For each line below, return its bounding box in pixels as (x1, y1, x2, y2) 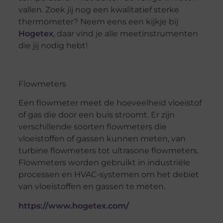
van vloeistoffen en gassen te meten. (18, 181, 165, 191)
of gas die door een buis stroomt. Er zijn (18, 110, 175, 119)
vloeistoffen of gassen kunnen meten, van (18, 133, 186, 143)
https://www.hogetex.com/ (18, 201, 129, 211)
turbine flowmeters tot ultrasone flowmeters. (18, 145, 199, 155)
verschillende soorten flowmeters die (18, 121, 167, 131)
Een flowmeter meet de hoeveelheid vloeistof (18, 98, 202, 108)
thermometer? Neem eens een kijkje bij (18, 16, 178, 26)
